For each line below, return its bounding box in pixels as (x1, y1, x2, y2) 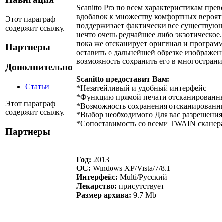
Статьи (25, 82, 49, 91)
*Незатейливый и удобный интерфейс (76, 83, 206, 92)
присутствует (117, 181, 164, 190)
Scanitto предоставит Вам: (76, 74, 169, 83)
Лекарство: (76, 181, 117, 190)
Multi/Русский (118, 172, 167, 181)
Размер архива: (76, 190, 131, 199)
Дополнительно (5, 62, 73, 73)
